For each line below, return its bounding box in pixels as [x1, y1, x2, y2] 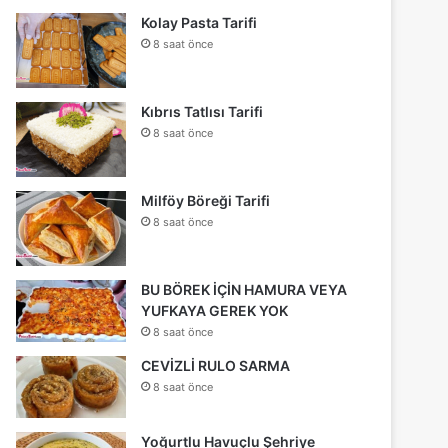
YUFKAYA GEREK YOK [141, 302, 289, 320]
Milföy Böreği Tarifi [141, 192, 271, 210]
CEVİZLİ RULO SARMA [141, 357, 291, 375]
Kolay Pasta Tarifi [141, 14, 258, 32]
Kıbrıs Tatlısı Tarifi [141, 103, 264, 121]
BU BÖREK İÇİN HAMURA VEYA [141, 281, 348, 299]
